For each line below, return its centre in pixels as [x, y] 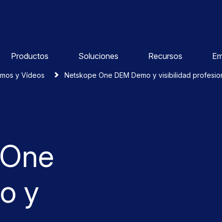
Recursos [165, 56]
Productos [29, 56]
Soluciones [98, 56]
